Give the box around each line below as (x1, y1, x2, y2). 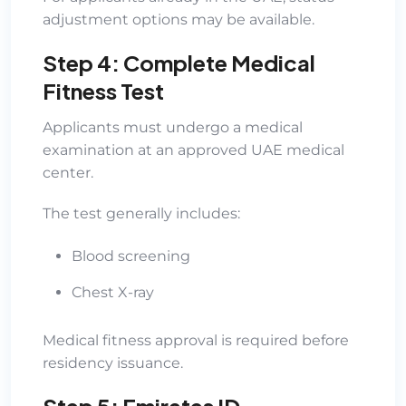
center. (43, 163, 93, 181)
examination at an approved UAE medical (43, 140, 344, 159)
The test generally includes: (43, 204, 240, 222)
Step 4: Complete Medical (43, 48, 315, 76)
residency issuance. (43, 353, 183, 372)
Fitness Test (43, 76, 164, 104)
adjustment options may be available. (43, 10, 314, 28)
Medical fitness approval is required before (43, 331, 349, 349)
